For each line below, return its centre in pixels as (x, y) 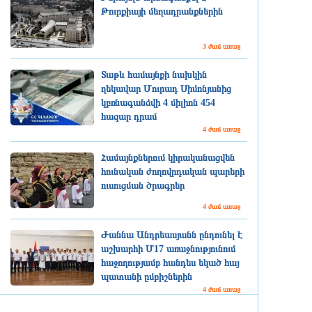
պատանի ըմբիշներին (147, 277)
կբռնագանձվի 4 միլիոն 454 (158, 103)
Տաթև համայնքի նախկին (154, 75)
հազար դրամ (129, 117)
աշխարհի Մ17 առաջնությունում (168, 249)
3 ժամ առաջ (221, 46)
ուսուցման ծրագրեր (143, 186)
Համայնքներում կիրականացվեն (168, 158)
